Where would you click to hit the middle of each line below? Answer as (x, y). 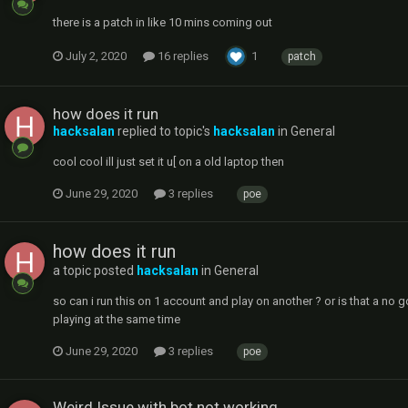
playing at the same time (117, 319)
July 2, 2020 (96, 56)
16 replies (182, 56)
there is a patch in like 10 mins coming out (163, 22)
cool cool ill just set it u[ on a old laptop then (168, 162)
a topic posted (95, 270)
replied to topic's (164, 131)
